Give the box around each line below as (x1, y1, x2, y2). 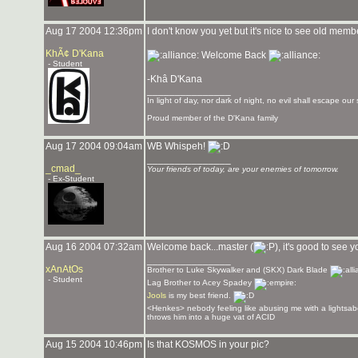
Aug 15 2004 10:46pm (46, 339, 142, 350)
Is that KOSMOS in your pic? (147, 339, 269, 350)
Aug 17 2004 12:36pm (46, 26, 142, 37)
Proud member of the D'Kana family (147, 113, 278, 122)
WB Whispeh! (147, 141, 208, 152)
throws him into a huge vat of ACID (147, 312, 275, 321)
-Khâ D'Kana (147, 74, 202, 85)
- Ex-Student (46, 174, 94, 183)
